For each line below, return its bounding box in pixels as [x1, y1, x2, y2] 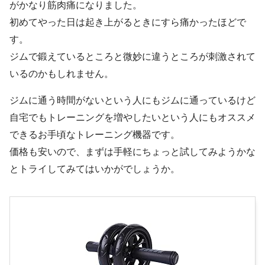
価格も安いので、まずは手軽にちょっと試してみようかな [9, 146, 256, 157]
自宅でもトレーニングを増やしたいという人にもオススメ [9, 112, 256, 122]
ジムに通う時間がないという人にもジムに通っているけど [9, 95, 256, 105]
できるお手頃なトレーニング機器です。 [9, 129, 180, 140]
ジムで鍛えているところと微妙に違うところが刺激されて [9, 51, 256, 62]
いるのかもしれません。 [9, 68, 114, 79]
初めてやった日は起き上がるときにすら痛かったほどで [9, 17, 246, 27]
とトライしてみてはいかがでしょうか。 [9, 163, 180, 174]
